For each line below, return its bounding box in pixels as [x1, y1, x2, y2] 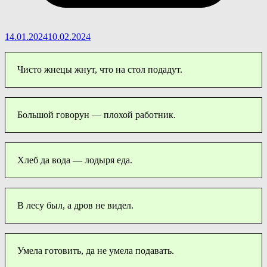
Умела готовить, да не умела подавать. [17, 245, 174, 256]
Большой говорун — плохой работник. [17, 109, 176, 120]
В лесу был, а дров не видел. [17, 200, 133, 210]
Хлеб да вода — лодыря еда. [17, 154, 132, 165]
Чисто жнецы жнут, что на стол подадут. [17, 64, 182, 74]
